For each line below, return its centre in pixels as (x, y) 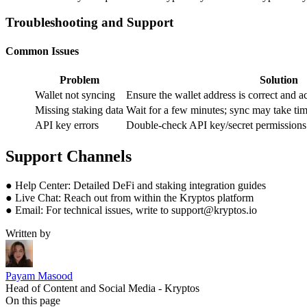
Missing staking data (79, 110)
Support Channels (69, 156)
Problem (79, 79)
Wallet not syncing (75, 95)
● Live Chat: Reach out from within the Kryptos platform (130, 197)
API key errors (67, 125)
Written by (28, 233)
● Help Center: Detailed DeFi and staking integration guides (136, 185)
